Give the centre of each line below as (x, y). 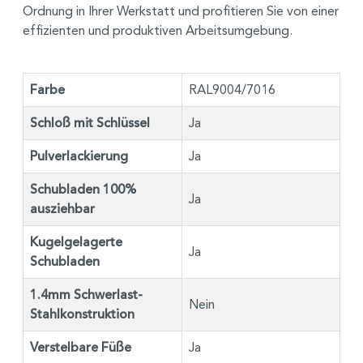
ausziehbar (62, 209)
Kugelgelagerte (76, 242)
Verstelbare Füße (81, 347)
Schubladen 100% (83, 189)
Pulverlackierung (79, 156)
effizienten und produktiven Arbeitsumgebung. (158, 30)
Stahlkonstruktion (82, 314)
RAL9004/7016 (232, 89)
